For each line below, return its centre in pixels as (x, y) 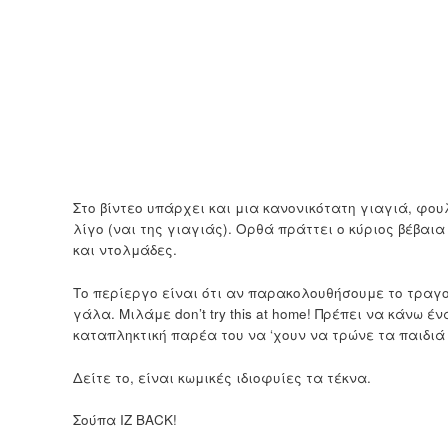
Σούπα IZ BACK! (124, 420)
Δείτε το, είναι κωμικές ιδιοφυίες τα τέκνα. (221, 377)
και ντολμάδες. (124, 249)
